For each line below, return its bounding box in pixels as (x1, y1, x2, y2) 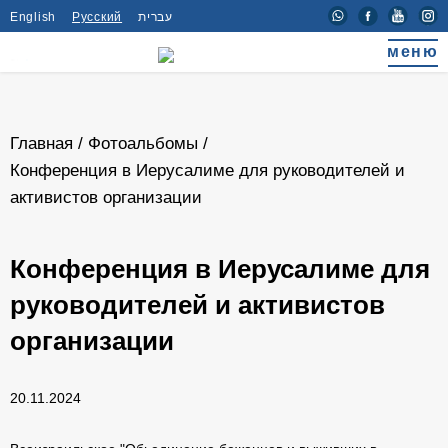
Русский (72, 10, 123, 24)
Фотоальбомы (88, 134, 198, 153)
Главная (10, 134, 73, 153)
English (10, 10, 57, 24)
